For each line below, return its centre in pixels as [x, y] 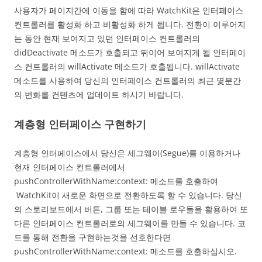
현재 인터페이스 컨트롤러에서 [70, 167]
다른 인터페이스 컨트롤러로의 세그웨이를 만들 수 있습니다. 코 [130, 223]
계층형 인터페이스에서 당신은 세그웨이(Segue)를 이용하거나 [127, 153]
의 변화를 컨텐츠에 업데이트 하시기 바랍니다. [99, 94]
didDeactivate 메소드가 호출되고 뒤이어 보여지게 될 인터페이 [130, 52]
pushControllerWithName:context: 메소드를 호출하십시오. [125, 251]
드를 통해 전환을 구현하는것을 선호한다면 [92, 237]
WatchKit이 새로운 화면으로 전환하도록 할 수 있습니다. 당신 [128, 195]
